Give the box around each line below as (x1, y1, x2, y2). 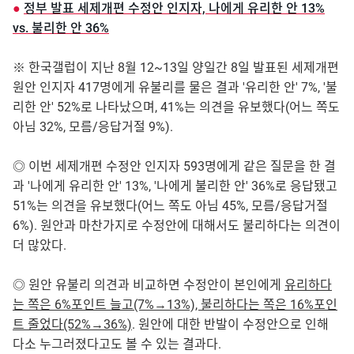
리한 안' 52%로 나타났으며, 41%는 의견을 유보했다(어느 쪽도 (13, 100, 340, 115)
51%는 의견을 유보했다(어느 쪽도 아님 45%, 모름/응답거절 (13, 198, 328, 214)
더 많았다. (13, 238, 66, 254)
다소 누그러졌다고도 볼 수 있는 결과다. (13, 337, 221, 352)
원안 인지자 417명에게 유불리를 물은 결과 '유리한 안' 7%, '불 (13, 80, 337, 96)
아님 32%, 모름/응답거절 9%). (13, 119, 173, 135)
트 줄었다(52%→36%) (13, 317, 132, 333)
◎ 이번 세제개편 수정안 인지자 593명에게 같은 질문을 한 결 (13, 159, 336, 175)
